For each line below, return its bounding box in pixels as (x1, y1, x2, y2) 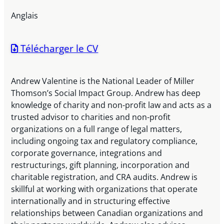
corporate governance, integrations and (11, 147, 162, 159)
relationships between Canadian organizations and (11, 207, 203, 219)
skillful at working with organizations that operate (11, 183, 198, 195)
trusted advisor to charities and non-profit (11, 111, 171, 123)
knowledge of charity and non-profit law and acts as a (11, 99, 212, 111)
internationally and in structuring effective (11, 195, 170, 207)
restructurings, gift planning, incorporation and (11, 159, 190, 171)
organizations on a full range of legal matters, (11, 123, 182, 135)
